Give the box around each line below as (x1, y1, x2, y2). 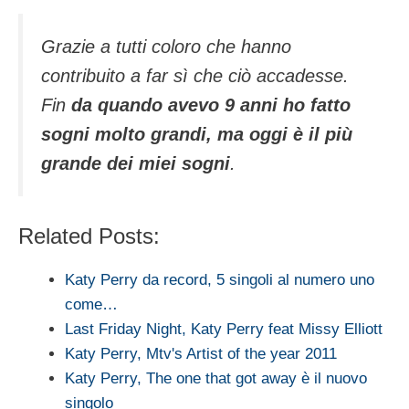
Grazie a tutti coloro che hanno (41, 36, 291, 57)
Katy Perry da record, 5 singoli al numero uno (65, 271, 374, 289)
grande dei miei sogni (41, 152, 230, 173)
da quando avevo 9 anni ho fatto (71, 94, 351, 115)
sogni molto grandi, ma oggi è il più (41, 123, 352, 144)
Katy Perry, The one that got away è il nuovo (65, 370, 367, 388)
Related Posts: (18, 224, 160, 249)
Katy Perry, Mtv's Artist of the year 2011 (65, 345, 337, 363)
